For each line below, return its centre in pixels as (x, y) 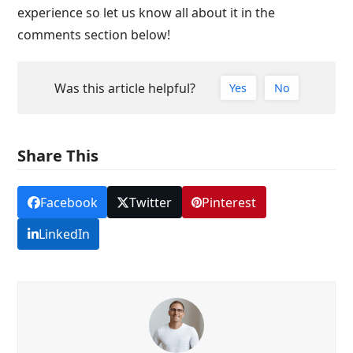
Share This (58, 156)
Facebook (69, 202)
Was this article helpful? (124, 88)
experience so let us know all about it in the (147, 13)
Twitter (151, 202)
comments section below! (94, 35)
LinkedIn (64, 234)
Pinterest (229, 202)
